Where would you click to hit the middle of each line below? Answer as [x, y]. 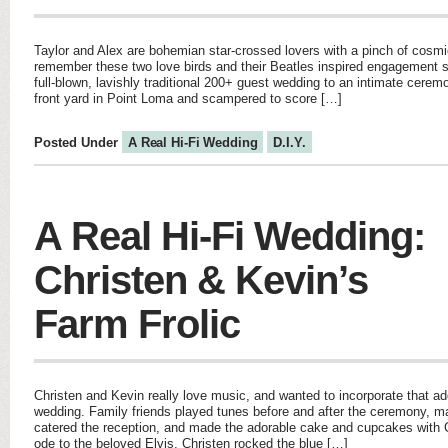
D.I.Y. [289, 142]
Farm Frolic [137, 324]
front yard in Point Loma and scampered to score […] [188, 98]
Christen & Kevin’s [201, 280]
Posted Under [78, 142]
